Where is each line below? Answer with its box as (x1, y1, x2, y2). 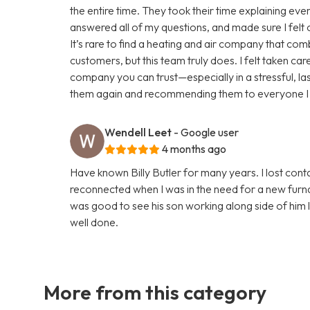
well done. (70, 215, 119, 229)
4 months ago (162, 141, 227, 156)
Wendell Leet (104, 125, 172, 139)
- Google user (174, 125, 239, 139)
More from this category (44, 279, 266, 304)
